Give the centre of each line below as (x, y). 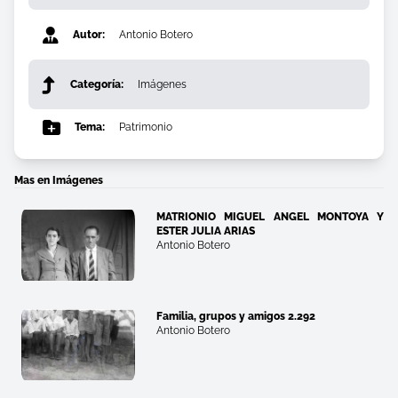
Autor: (89, 35)
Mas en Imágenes (59, 181)
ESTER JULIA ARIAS (206, 231)
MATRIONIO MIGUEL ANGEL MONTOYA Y (270, 217)
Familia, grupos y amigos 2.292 (236, 317)
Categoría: (97, 85)
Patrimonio (146, 127)
